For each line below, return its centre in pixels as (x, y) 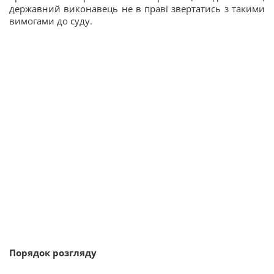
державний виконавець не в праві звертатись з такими (137, 9)
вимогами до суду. (51, 21)
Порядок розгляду (53, 253)
